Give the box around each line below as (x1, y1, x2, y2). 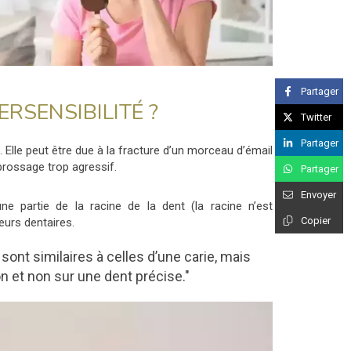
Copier (301, 214, 331, 226)
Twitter (301, 110, 331, 123)
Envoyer (301, 188, 336, 201)
